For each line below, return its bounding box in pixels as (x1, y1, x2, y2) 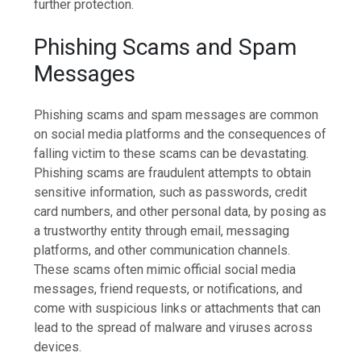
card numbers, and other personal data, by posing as (34, 203, 327, 219)
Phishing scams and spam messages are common (34, 106, 319, 122)
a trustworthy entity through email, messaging (34, 222, 290, 239)
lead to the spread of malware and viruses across (34, 319, 313, 335)
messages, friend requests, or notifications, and (34, 280, 303, 297)
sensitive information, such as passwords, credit (34, 184, 308, 200)
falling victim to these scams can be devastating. (34, 145, 309, 161)
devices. (34, 338, 82, 355)
